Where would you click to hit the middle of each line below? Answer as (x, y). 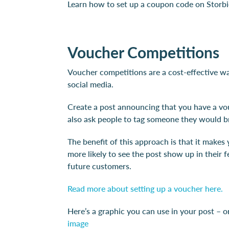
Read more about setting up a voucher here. (145, 188)
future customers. (99, 166)
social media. (90, 84)
